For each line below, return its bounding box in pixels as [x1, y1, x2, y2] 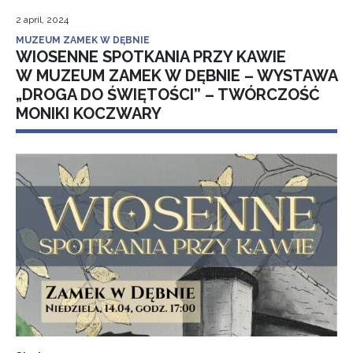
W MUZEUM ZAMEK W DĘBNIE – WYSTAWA [16, 66, 337, 85]
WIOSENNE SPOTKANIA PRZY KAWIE [16, 47, 286, 66]
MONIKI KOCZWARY [16, 104, 162, 123]
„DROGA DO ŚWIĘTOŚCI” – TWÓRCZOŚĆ [16, 85, 320, 104]
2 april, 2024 [16, 14, 69, 25]
